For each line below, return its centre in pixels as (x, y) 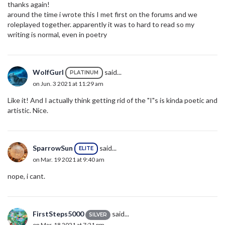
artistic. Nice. (28, 110)
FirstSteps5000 (58, 214)
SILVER (98, 214)
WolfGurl (48, 72)
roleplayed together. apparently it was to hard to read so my (101, 25)
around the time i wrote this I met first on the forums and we (102, 15)
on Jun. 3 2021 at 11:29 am (68, 84)
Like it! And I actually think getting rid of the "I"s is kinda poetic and (113, 100)
